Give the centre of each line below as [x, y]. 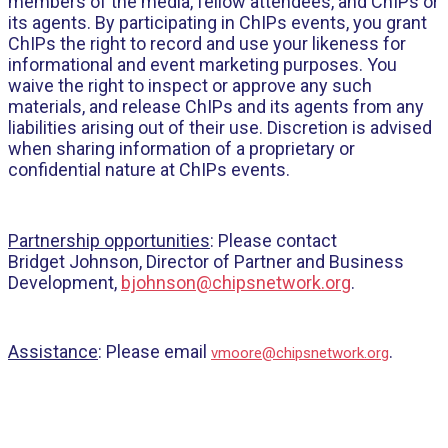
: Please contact [273, 240]
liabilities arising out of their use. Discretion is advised [220, 127]
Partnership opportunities [109, 240]
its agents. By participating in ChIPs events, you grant [217, 22]
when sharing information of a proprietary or [181, 148]
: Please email [154, 351]
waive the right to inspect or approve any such [190, 85]
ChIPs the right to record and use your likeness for [207, 43]
